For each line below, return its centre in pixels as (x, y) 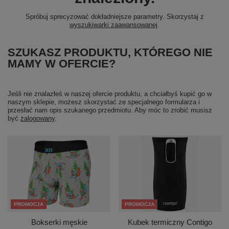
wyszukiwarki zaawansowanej (113, 25)
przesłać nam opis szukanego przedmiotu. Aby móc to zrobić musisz (110, 110)
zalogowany (38, 118)
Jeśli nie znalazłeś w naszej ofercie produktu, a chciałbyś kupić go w (110, 94)
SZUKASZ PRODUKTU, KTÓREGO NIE (110, 52)
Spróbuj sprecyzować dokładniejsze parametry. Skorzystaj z (114, 17)
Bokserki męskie (59, 222)
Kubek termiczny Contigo (170, 222)
